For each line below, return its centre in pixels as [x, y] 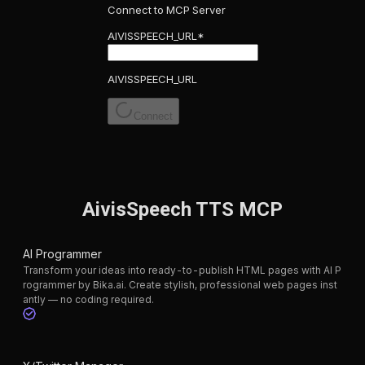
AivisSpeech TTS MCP [182, 210]
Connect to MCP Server [166, 10]
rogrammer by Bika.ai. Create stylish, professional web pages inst [180, 285]
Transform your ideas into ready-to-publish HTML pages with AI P [182, 270]
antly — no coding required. [88, 300]
